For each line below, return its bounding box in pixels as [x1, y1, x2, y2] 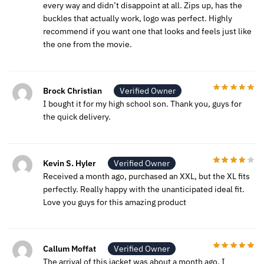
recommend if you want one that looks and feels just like [43, 26, 252, 37]
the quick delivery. [43, 111, 111, 123]
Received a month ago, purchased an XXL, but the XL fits [43, 171, 250, 181]
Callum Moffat [43, 243, 96, 254]
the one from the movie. [43, 39, 132, 50]
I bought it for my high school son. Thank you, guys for [43, 98, 242, 110]
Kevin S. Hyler [43, 158, 96, 169]
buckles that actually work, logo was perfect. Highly [43, 13, 232, 24]
